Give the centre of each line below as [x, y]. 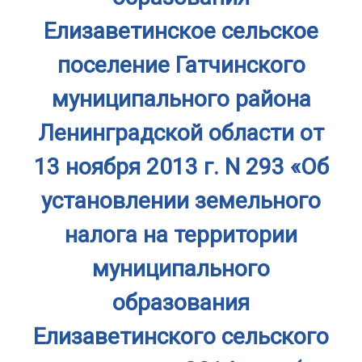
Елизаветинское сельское [181, 31]
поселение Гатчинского [181, 65]
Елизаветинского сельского [181, 337]
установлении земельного [181, 201]
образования [181, 303]
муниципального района [181, 99]
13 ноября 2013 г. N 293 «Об [181, 167]
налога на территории [181, 235]
